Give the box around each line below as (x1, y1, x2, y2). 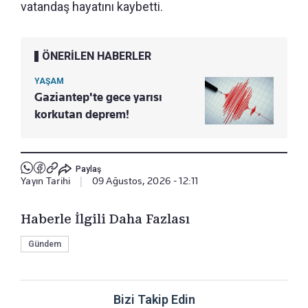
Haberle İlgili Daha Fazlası (21, 212, 190, 227)
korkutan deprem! (34, 107, 129, 122)
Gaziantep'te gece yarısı (34, 90, 162, 104)
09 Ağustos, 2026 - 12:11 (91, 175, 199, 187)
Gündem (28, 239, 61, 250)
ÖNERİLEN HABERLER (42, 49, 151, 63)
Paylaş (75, 164, 101, 174)
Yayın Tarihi (21, 175, 71, 187)
